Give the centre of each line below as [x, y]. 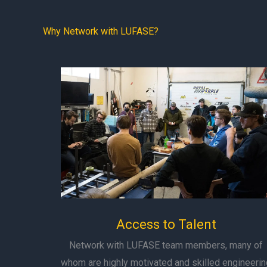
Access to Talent [166, 224]
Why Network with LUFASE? [101, 31]
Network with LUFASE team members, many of [166, 245]
